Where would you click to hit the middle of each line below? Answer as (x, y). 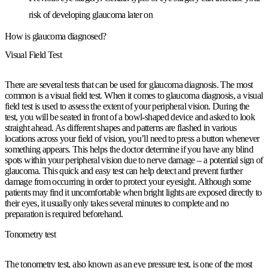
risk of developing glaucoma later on (91, 14)
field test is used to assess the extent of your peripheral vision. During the (127, 106)
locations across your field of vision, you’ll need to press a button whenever (132, 139)
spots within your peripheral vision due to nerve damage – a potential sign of (134, 160)
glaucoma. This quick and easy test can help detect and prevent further (124, 171)
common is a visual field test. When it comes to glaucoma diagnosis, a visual (134, 96)
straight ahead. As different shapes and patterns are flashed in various (121, 128)
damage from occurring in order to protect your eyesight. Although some (128, 182)
